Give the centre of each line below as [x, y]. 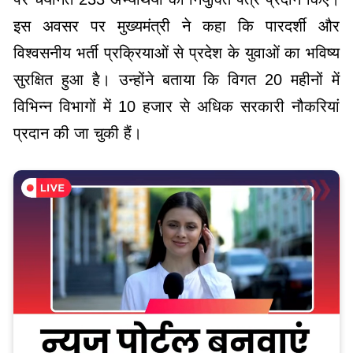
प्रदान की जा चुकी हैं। [78, 133]
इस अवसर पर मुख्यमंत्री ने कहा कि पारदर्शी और [176, 26]
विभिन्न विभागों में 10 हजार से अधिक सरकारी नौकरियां [176, 106]
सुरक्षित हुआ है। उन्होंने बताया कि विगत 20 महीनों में [176, 79]
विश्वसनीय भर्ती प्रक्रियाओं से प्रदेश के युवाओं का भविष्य [176, 52]
